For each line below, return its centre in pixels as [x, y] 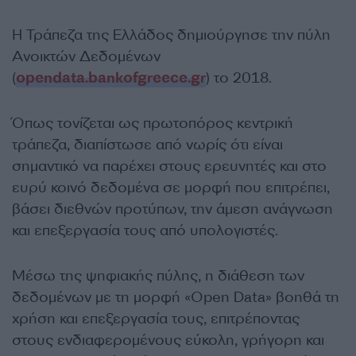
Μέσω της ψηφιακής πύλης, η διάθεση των [158, 276]
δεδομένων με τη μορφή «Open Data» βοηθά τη [176, 298]
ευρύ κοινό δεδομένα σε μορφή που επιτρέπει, [171, 188]
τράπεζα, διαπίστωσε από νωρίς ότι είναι [147, 145]
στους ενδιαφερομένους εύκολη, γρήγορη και [168, 341]
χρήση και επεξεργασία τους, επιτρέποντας [156, 319]
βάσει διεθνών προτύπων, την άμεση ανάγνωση [172, 209]
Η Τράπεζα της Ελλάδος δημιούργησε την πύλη [171, 35]
